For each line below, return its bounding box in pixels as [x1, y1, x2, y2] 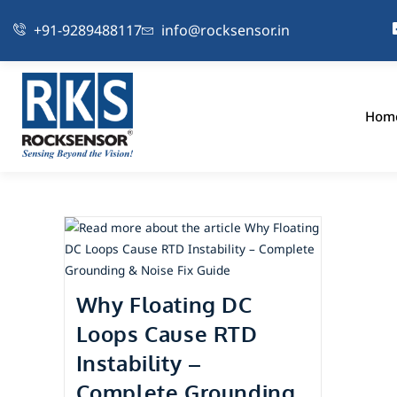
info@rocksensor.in [161, 19, 290, 40]
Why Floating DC [75, 291, 253, 319]
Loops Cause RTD [75, 320, 258, 348]
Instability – [75, 349, 202, 378]
